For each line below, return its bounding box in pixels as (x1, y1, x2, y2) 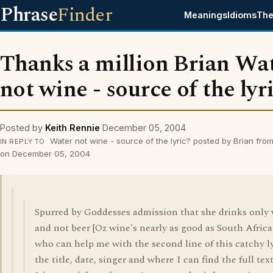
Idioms (227, 10, 257, 20)
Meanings (184, 10, 228, 20)
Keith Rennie (45, 122, 100, 133)
